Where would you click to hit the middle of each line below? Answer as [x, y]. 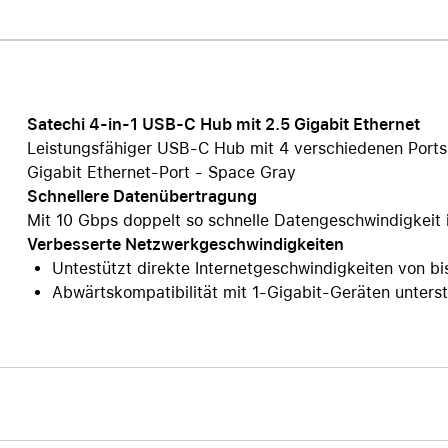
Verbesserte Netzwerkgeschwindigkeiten [185, 244]
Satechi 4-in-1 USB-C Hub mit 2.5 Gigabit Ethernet [223, 124]
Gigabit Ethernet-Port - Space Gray [161, 172]
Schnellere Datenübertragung [141, 196]
